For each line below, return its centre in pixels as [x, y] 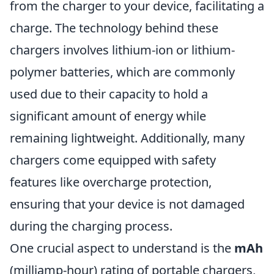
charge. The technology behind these [114, 28]
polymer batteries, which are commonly [122, 72]
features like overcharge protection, [111, 182]
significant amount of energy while [108, 116]
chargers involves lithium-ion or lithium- [122, 50]
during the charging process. [91, 226]
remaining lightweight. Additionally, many [127, 138]
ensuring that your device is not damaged [127, 204]
